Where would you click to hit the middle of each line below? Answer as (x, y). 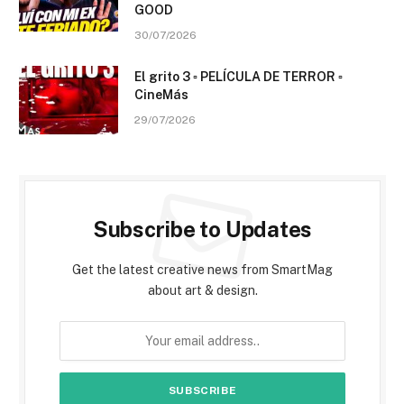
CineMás (161, 95)
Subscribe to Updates (202, 230)
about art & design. (202, 291)
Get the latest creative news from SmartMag (202, 270)
